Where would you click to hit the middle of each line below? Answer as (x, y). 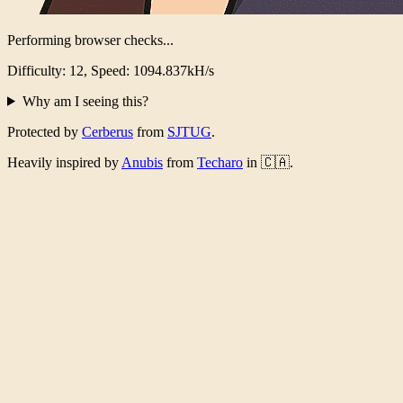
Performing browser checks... (90, 40)
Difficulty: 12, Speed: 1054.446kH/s (111, 70)
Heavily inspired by (64, 162)
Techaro (220, 162)
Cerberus (107, 131)
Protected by (45, 131)
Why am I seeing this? (85, 101)
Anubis (142, 162)
